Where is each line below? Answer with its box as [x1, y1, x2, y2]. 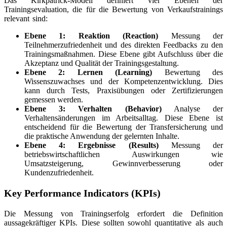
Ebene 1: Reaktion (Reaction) [24, 31, 159, 41]
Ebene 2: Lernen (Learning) [24, 68, 153, 77]
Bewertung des [152, 68, 223, 77]
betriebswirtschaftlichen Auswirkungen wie [24, 150, 223, 159]
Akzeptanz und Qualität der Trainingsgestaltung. [24, 59, 179, 68]
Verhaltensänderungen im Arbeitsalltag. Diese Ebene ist [24, 113, 223, 123]
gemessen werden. [24, 95, 83, 104]
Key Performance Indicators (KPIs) [4, 187, 161, 199]
